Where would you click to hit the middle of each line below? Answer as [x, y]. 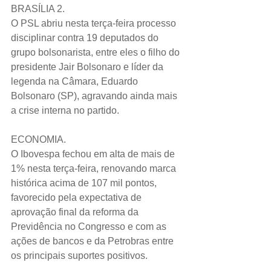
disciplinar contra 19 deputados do [86, 38]
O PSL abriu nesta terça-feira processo [95, 23]
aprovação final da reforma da [76, 212]
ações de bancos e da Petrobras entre [93, 241]
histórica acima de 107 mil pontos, [85, 183]
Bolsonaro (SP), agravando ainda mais [95, 96]
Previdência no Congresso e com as [90, 226]
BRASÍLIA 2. [38, 8]
